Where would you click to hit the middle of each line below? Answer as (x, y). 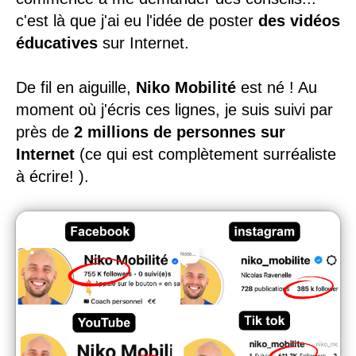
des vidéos (299, 20)
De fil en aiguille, (76, 87)
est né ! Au (277, 87)
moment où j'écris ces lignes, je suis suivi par (174, 109)
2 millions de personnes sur (180, 132)
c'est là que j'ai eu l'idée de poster (137, 20)
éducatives (57, 43)
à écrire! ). (52, 176)
